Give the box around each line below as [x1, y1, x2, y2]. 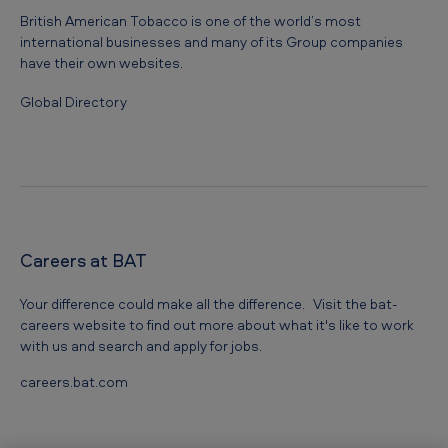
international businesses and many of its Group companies [20, 32, 403, 52]
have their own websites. [20, 53, 183, 73]
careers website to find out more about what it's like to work [20, 315, 414, 335]
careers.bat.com [20, 372, 128, 392]
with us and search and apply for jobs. [20, 336, 262, 356]
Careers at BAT [20, 248, 147, 274]
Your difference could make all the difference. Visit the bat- [20, 294, 398, 314]
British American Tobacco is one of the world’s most [20, 11, 361, 31]
